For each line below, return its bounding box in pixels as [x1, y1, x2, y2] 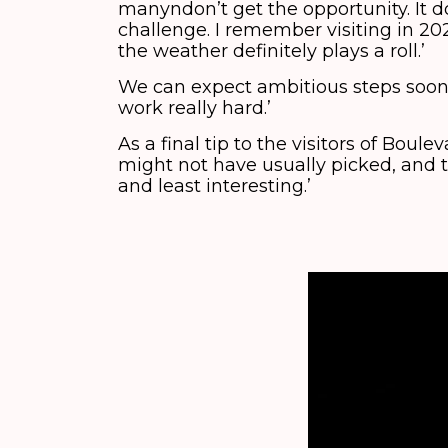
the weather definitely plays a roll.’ [118, 40, 425, 62]
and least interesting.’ [118, 175, 316, 197]
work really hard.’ [118, 97, 271, 119]
